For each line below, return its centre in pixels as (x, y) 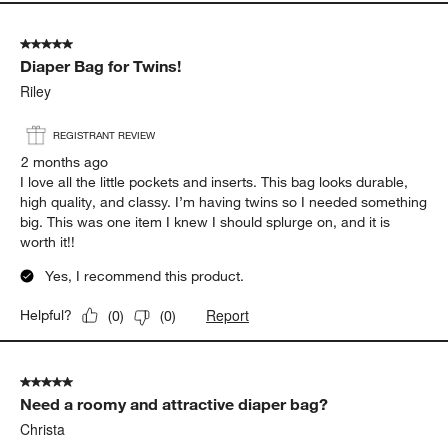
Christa (43, 429)
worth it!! (48, 242)
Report (228, 315)
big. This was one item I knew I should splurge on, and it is (205, 222)
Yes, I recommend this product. (145, 276)
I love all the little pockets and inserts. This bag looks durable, (214, 182)
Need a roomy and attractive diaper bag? (174, 404)
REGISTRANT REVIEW (104, 135)
